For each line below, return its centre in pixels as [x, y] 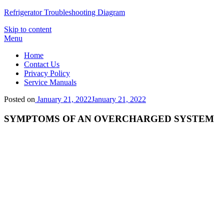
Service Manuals [50, 82]
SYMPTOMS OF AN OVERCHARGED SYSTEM [109, 118]
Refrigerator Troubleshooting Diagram [64, 12]
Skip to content [28, 29]
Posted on [19, 99]
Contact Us [42, 64]
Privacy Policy [47, 73]
